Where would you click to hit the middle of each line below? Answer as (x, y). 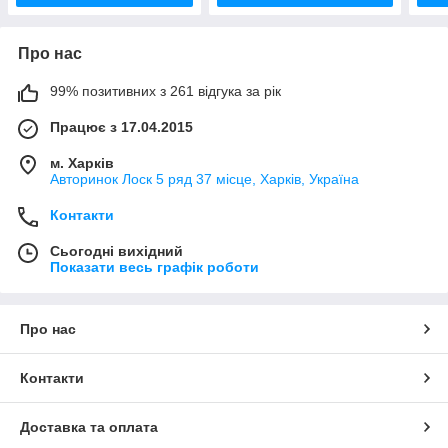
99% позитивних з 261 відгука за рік (165, 90)
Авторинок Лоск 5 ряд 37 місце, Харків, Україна (204, 178)
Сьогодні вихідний (116, 250)
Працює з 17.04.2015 (121, 126)
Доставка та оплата (89, 426)
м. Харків (82, 162)
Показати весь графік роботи (154, 266)
